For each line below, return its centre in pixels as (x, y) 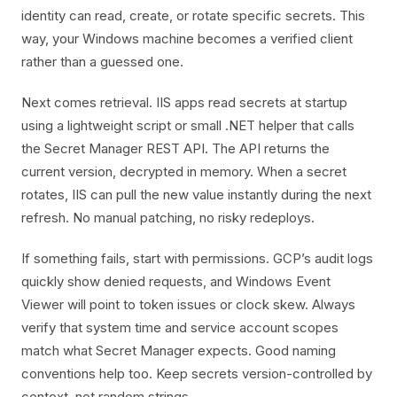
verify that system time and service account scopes (180, 327)
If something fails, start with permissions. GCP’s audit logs (197, 258)
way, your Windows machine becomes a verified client (187, 39)
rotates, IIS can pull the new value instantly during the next (196, 195)
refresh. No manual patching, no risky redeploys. (168, 218)
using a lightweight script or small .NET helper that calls (188, 125)
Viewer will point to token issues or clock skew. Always (188, 304)
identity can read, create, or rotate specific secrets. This (193, 16)
